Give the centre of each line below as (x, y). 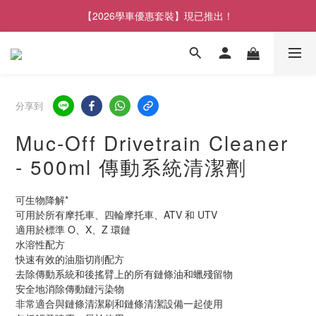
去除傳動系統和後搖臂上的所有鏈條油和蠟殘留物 (124, 274)
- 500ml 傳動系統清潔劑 (131, 166)
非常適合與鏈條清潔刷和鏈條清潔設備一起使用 (119, 303)
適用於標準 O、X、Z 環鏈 (73, 229)
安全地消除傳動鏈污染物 (70, 288)
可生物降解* (42, 200)
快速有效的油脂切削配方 (70, 259)
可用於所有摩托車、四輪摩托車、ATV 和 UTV (116, 214)
